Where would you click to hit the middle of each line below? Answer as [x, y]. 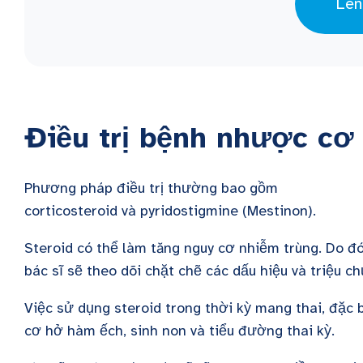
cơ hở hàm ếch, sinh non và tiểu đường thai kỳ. [181, 331]
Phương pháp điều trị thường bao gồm [151, 188]
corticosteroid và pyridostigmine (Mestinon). [172, 211]
